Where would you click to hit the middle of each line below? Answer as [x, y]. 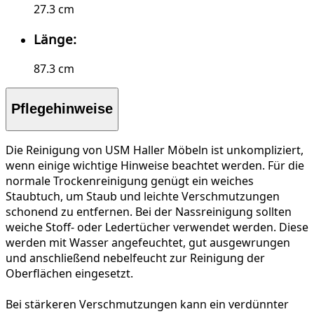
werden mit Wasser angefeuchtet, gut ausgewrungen [148, 242]
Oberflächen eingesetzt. [69, 273]
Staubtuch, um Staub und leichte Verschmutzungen [143, 196]
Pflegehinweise [62, 109]
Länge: [55, 39]
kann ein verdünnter [233, 304]
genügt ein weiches [201, 180]
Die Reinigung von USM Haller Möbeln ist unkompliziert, [155, 150]
